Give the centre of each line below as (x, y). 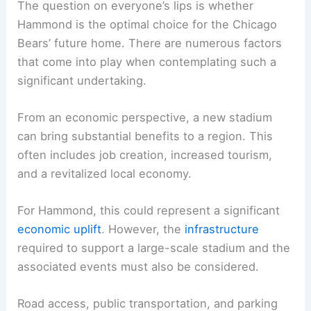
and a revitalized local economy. (105, 228)
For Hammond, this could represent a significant (149, 265)
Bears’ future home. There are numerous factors (150, 98)
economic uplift (60, 284)
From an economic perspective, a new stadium (145, 172)
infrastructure (222, 284)
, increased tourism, (218, 209)
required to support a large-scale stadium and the (154, 302)
